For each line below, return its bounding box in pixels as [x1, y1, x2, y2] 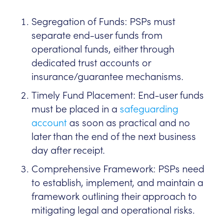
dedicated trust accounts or [31, 56, 151, 70]
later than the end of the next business [31, 130, 196, 143]
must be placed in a [31, 103, 120, 116]
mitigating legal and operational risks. [31, 204, 195, 217]
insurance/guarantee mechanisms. [31, 70, 184, 83]
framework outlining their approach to [31, 190, 197, 203]
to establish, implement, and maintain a [31, 176, 203, 190]
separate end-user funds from [31, 29, 163, 42]
